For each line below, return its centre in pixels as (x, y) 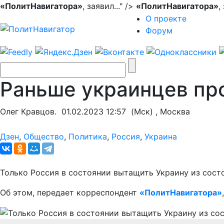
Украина (161, 136)
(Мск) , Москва (158, 111)
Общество (44, 136)
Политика (88, 136)
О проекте (166, 18)
